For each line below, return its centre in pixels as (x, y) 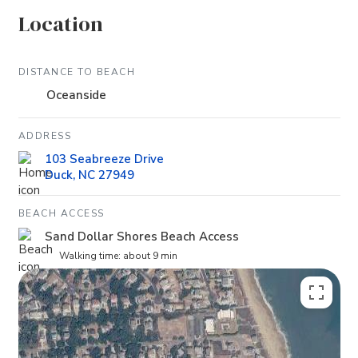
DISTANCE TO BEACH (76, 72)
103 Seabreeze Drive (104, 159)
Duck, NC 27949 (89, 175)
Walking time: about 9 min (118, 255)
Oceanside (76, 95)
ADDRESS (44, 136)
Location (60, 24)
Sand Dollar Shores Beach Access (141, 236)
